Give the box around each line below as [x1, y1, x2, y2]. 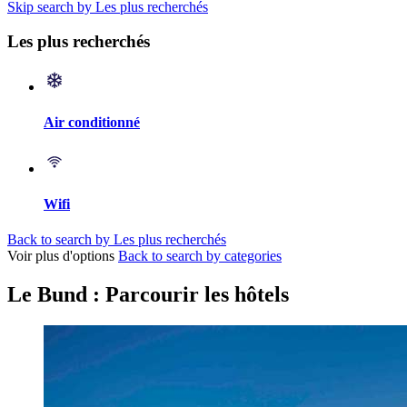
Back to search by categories [118, 248, 282, 264]
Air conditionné [44, 114, 140, 131]
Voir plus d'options [7, 248, 114, 264]
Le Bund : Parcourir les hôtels [7, 283, 289, 307]
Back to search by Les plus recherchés [7, 232, 226, 248]
